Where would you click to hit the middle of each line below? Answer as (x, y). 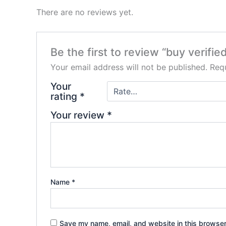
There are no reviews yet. (85, 12)
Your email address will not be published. (129, 67)
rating (65, 97)
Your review (78, 115)
